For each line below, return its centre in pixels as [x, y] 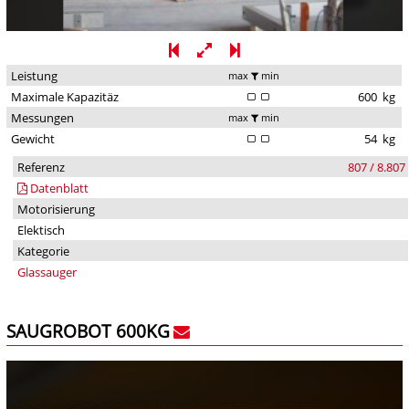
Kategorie [43, 252]
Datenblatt [58, 189]
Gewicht [32, 139]
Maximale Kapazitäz [64, 97]
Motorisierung [56, 210]
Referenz [41, 168]
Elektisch [41, 231]
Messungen [42, 118]
